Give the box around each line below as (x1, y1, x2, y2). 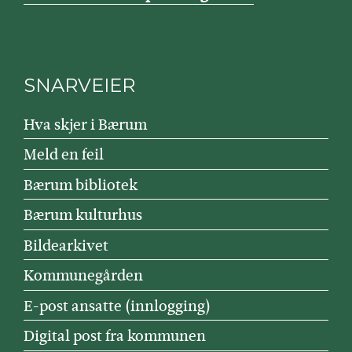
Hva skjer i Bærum (23, 113, 147, 135)
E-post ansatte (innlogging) (23, 295, 211, 317)
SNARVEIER (23, 74, 135, 97)
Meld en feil (23, 144, 104, 166)
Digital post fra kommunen (23, 325, 206, 347)
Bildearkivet (23, 234, 108, 256)
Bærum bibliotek (23, 174, 137, 196)
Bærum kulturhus (23, 204, 142, 226)
